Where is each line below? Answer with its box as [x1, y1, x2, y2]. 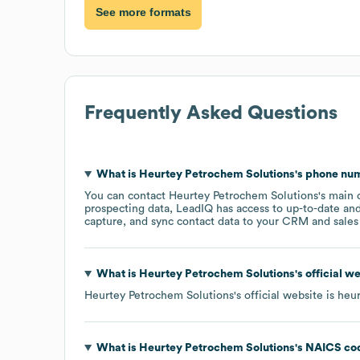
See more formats [95, 6, 191, 19]
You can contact [84, 190, 169, 202]
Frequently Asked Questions [84, 103, 337, 123]
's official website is [234, 289, 337, 301]
